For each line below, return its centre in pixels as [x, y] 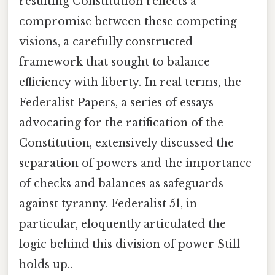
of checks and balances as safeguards [121, 184]
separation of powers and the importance [135, 164]
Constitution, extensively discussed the [126, 143]
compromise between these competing [128, 22]
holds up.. [46, 265]
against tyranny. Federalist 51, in [108, 204]
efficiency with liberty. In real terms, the [130, 83]
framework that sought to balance [114, 62]
